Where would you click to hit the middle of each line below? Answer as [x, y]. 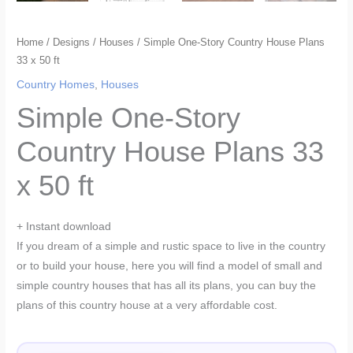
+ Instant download [64, 227]
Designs [72, 42]
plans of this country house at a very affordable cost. [147, 306]
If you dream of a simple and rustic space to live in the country [171, 247]
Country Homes [56, 85]
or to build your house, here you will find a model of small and [170, 266]
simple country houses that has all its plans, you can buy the [167, 286]
